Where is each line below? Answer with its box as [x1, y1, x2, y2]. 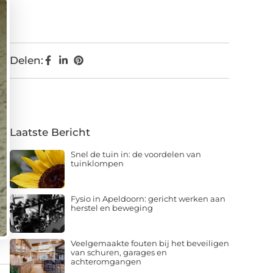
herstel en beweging [71, 202, 153, 213]
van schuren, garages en [71, 247, 167, 257]
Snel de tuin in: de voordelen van [71, 149, 201, 159]
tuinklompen [71, 158, 124, 168]
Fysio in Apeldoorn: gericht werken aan [71, 193, 225, 204]
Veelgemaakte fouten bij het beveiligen [71, 238, 229, 248]
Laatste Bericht [10, 126, 90, 138]
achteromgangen [71, 256, 141, 266]
